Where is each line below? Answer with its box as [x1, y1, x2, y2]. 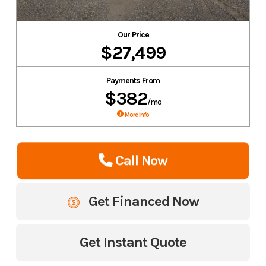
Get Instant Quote [80, 234, 186, 251]
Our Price [117, 30, 149, 40]
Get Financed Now [85, 193, 199, 210]
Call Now [115, 152, 168, 169]
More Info [123, 111, 149, 119]
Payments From [106, 75, 160, 86]
